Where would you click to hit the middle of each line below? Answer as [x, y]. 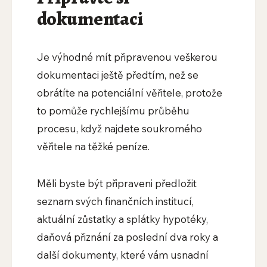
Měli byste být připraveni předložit [117, 184]
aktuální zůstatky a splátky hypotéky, [122, 219]
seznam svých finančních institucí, [115, 201]
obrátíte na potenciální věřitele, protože [129, 93]
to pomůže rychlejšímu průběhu [113, 111]
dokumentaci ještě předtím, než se [117, 75]
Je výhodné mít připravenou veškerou [127, 57]
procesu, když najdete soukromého [119, 129]
